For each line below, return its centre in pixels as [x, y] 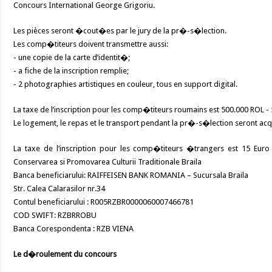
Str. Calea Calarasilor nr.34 [59, 189]
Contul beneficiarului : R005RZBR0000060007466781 [104, 202]
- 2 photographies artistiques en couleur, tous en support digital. [126, 84]
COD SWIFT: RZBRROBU [55, 215]
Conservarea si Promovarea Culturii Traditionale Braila [108, 162]
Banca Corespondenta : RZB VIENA [74, 229]
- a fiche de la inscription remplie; [71, 71]
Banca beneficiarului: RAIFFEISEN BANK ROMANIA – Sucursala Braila [131, 175]
